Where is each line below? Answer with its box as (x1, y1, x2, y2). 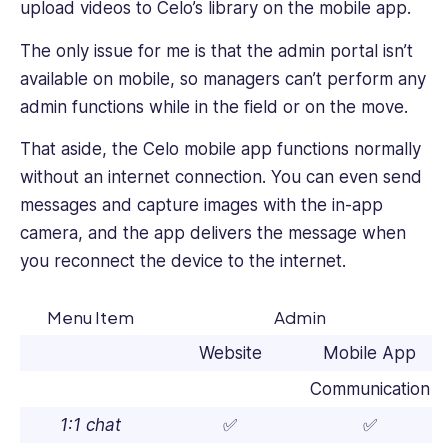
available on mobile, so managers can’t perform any (20, 68, 426, 89)
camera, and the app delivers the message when (20, 223, 406, 244)
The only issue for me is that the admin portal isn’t (20, 40, 413, 61)
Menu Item (47, 306, 134, 329)
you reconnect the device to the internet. (20, 251, 351, 272)
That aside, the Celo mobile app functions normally (20, 139, 421, 160)
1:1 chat (60, 415, 121, 436)
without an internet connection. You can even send (20, 167, 422, 188)
